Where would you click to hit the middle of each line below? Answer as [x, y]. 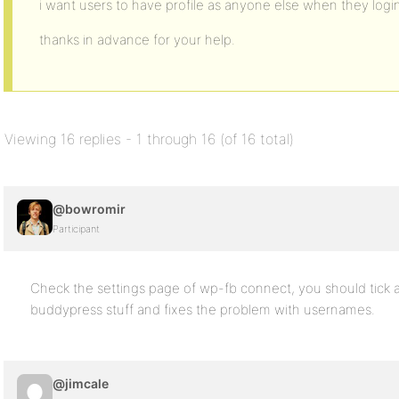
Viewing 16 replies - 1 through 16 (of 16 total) [149, 139]
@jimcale [81, 383]
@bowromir [89, 209]
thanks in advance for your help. [137, 40]
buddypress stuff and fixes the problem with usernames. [203, 309]
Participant [76, 229]
